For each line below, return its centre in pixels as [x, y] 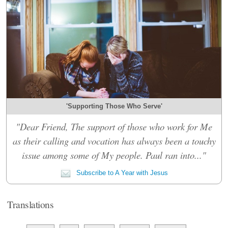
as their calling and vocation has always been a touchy [114, 140]
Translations [31, 204]
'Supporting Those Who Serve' [114, 106]
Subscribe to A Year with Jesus [121, 173]
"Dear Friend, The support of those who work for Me [114, 126]
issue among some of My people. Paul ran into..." [114, 155]
